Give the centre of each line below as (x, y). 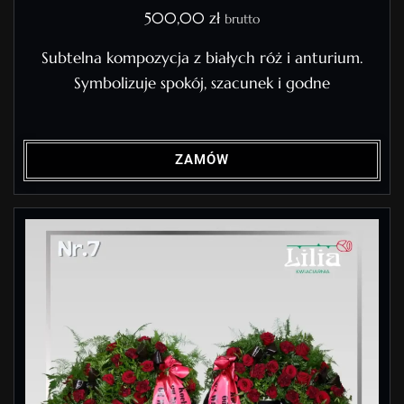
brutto (242, 19)
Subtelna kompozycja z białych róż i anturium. (202, 59)
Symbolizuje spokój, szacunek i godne (202, 84)
